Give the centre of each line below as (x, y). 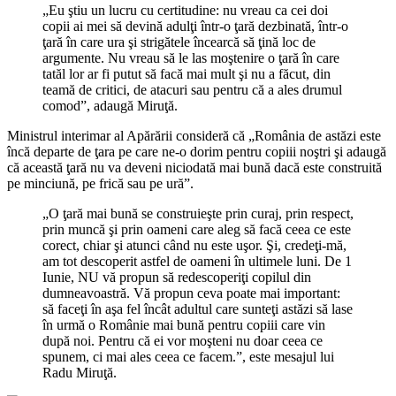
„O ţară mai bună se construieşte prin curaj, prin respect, (198, 213)
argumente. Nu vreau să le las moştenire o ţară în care (191, 57)
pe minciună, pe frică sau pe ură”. (100, 183)
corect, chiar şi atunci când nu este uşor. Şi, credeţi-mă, (194, 245)
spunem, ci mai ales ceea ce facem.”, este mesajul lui (188, 356)
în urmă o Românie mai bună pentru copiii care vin (184, 324)
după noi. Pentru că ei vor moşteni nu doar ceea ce (183, 340)
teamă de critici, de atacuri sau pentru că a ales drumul (192, 89)
